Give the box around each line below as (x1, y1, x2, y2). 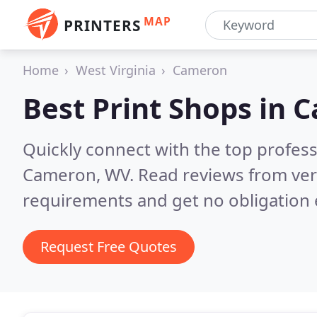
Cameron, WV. (23, 163, 138, 186)
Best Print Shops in (23, 88, 293, 127)
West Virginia (76, 62, 156, 79)
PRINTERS (64, 16, 141, 35)
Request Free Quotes (40, 237, 177, 256)
